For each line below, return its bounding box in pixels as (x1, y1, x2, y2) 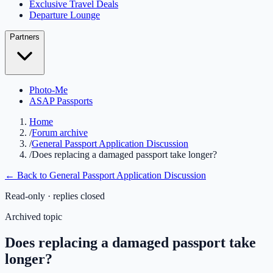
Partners (10, 32, 40, 41)
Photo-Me (29, 85, 68, 95)
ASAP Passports (29, 96, 93, 106)
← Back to (5, 170, 49, 180)
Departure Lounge (29, 10, 100, 20)
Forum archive (32, 127, 88, 138)
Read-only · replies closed (5, 191, 105, 201)
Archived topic (5, 211, 62, 222)
